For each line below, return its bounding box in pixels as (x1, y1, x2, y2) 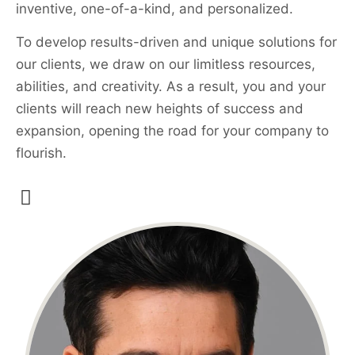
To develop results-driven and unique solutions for (16, 34, 337, 51)
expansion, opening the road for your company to (16, 123, 329, 139)
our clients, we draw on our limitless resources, (16, 56, 315, 73)
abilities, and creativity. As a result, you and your (16, 78, 326, 95)
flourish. (16, 145, 67, 162)
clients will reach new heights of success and (16, 101, 303, 117)
